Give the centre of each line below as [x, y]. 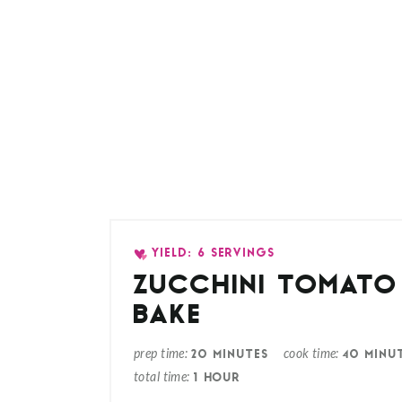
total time [161, 377]
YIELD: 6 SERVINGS [214, 253]
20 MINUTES [230, 355]
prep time [159, 354]
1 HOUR [217, 378]
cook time [310, 354]
